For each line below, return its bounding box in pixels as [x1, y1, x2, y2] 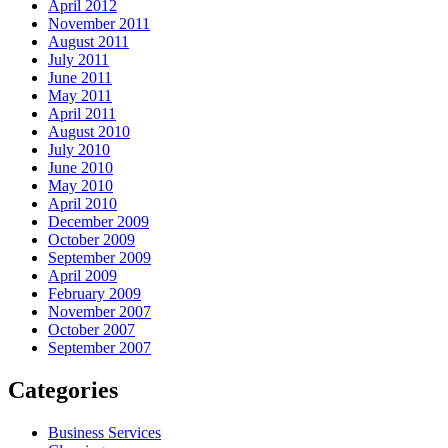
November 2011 [48, 14, 150, 32]
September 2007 [48, 338, 151, 356]
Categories [8, 376, 118, 403]
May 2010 [48, 176, 113, 194]
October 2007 [48, 320, 135, 338]
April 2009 [48, 266, 117, 284]
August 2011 [48, 32, 129, 50]
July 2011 [48, 50, 109, 68]
